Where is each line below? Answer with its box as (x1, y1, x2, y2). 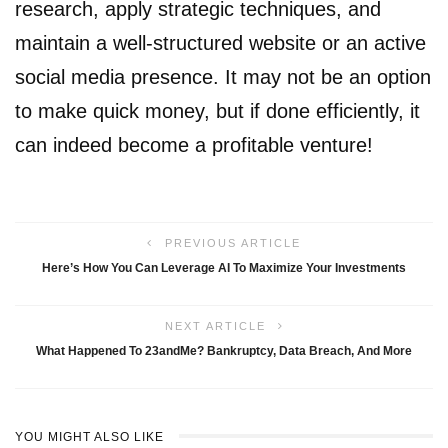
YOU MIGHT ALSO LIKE (15, 429, 164, 444)
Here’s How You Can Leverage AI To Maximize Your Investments (42, 261, 406, 275)
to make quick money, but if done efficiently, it (15, 100, 420, 122)
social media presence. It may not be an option (15, 66, 431, 88)
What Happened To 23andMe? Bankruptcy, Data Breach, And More (36, 344, 412, 358)
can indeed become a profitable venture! (15, 134, 373, 156)
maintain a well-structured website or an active (15, 32, 426, 54)
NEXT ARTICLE (164, 320, 266, 332)
